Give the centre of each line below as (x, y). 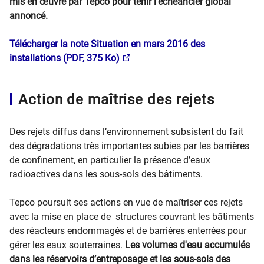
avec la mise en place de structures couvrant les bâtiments (132, 217)
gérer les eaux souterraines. (67, 245)
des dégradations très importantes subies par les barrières (129, 146)
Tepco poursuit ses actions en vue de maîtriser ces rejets (126, 202)
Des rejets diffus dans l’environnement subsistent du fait (126, 132)
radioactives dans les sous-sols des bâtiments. (106, 174)
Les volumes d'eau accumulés (187, 245)
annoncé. (29, 16)
